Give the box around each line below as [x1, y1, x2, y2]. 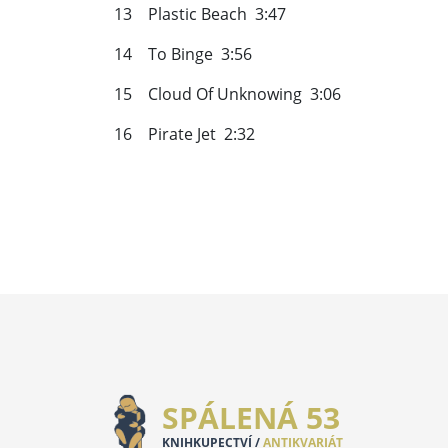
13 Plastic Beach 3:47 [114, 3, 286, 26]
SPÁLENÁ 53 [162, 397, 341, 439]
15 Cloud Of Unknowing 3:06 [114, 83, 341, 106]
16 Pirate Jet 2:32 [114, 123, 255, 146]
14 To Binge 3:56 [114, 43, 252, 66]
